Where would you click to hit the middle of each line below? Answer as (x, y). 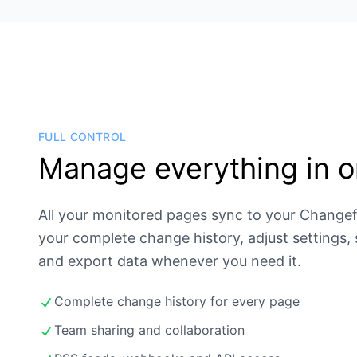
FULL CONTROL (82, 137)
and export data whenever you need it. (170, 261)
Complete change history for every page (177, 302)
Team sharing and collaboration (149, 330)
